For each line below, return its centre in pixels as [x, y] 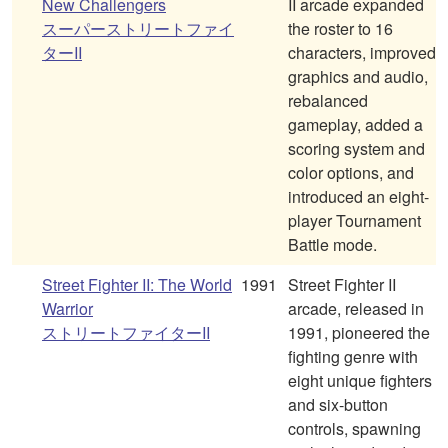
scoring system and [356, 149]
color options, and [351, 173]
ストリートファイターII [126, 333]
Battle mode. [332, 245]
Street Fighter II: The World [137, 285]
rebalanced [328, 101]
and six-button [338, 405]
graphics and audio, [358, 77]
